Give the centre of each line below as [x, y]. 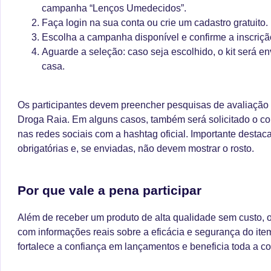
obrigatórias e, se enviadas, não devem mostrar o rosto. [136, 149]
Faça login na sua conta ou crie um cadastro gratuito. [155, 23]
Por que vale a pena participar [109, 191]
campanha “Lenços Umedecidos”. [115, 8]
